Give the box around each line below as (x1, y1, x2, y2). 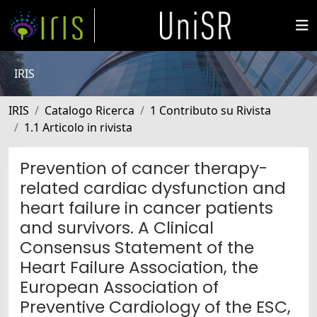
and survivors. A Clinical (20, 216, 214, 239)
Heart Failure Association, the (20, 255, 258, 279)
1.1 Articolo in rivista (24, 120, 132, 135)
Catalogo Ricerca (45, 103, 134, 118)
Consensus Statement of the (20, 236, 254, 259)
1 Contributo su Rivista (150, 103, 271, 118)
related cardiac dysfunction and (20, 176, 286, 200)
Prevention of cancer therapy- (20, 156, 267, 180)
